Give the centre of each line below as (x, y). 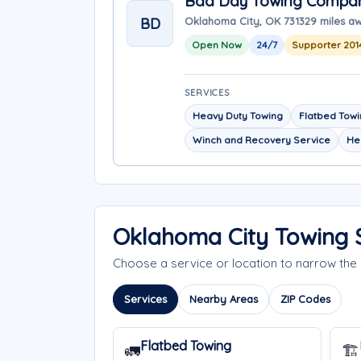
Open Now (217, 44)
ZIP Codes (305, 299)
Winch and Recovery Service (261, 140)
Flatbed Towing (186, 346)
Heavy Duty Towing (238, 116)
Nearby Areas (224, 299)
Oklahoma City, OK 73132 (247, 21)
